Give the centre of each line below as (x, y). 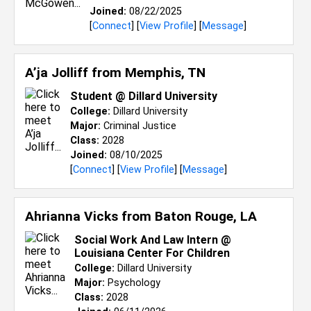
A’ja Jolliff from (75, 73)
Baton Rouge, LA (206, 216)
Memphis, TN (165, 73)
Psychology (133, 283)
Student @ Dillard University (144, 96)
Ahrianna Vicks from (90, 216)
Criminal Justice (138, 126)
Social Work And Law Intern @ (153, 240)
